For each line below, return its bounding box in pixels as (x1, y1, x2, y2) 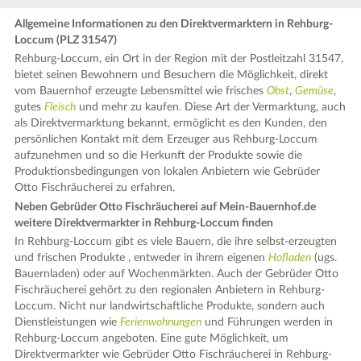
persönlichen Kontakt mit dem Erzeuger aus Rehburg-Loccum (15, 134, 318, 145)
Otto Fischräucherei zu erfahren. (15, 182, 176, 193)
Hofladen (268, 252, 312, 263)
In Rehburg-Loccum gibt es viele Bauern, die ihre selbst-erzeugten (15, 236, 338, 247)
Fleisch (44, 102, 77, 113)
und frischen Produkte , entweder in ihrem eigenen (15, 252, 269, 263)
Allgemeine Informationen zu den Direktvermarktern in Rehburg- (15, 18, 334, 30)
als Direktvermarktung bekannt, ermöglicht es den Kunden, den (15, 118, 328, 129)
